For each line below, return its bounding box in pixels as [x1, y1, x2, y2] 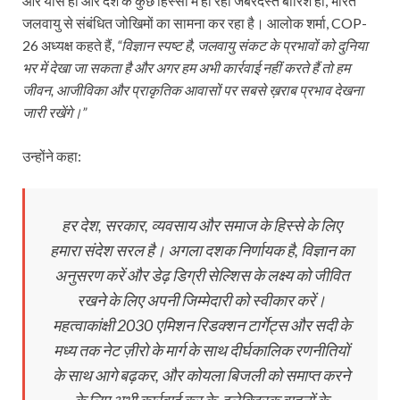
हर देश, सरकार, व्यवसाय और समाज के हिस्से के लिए [61, 214, 342, 235]
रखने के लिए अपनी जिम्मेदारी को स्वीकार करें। [77, 289, 326, 310]
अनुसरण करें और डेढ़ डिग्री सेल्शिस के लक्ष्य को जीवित [54, 264, 349, 285]
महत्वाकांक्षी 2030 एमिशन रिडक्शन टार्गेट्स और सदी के [52, 314, 351, 335]
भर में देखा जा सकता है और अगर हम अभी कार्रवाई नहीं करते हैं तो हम [22, 58, 350, 76]
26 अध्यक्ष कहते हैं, [22, 36, 117, 54]
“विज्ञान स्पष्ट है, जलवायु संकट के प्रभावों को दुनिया [117, 36, 368, 54]
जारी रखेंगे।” [22, 103, 87, 121]
